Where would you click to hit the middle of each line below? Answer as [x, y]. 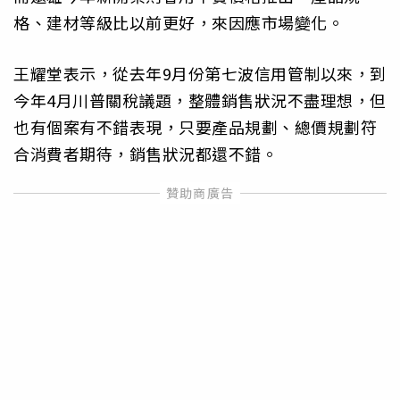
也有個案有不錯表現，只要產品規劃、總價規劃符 [195, 126]
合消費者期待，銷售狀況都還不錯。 [146, 153]
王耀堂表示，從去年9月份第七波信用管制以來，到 [200, 73]
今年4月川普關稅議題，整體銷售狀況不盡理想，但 [200, 100]
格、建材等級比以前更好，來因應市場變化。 [179, 23]
